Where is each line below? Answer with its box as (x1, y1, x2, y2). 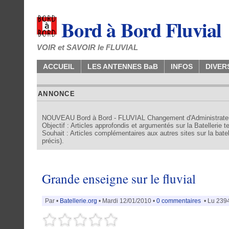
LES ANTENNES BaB (87, 62, 158, 71)
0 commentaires (156, 197, 202, 204)
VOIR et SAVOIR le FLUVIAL (37, 43, 138, 52)
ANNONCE (38, 90, 75, 98)
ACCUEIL (43, 62, 75, 71)
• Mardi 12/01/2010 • (97, 197, 156, 204)
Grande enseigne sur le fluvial (42, 170, 196, 187)
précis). (42, 137, 64, 145)
